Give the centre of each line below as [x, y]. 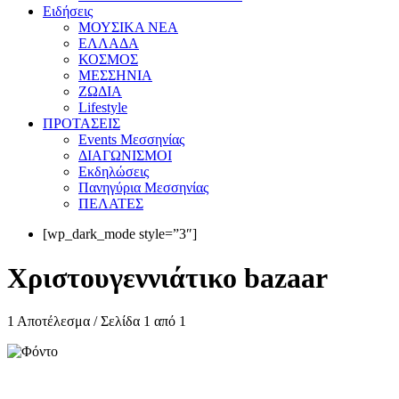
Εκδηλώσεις [114, 172]
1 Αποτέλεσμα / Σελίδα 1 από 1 [97, 322]
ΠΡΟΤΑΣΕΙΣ [81, 124]
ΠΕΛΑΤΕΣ [111, 204]
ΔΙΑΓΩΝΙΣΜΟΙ [125, 156]
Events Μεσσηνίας [131, 140]
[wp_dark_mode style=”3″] [120, 234]
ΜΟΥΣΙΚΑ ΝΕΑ [128, 28]
